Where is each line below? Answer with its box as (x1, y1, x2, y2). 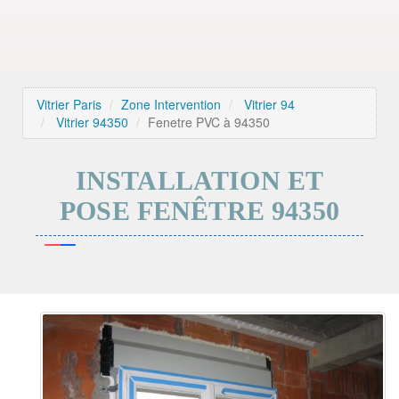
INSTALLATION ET (75, 166, 324, 195)
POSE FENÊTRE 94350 (60, 196, 339, 225)
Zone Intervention (121, 95, 221, 113)
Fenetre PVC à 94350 (148, 113, 270, 131)
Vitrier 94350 (56, 113, 128, 131)
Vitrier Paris (37, 95, 102, 113)
